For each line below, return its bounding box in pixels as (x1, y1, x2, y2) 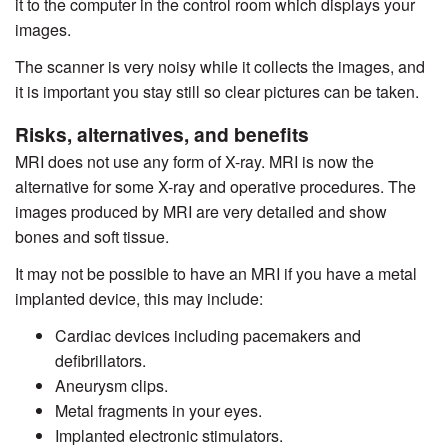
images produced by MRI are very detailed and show (15, 199, 387, 223)
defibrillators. (55, 348, 146, 372)
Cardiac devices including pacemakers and (55, 323, 361, 347)
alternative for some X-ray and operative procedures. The (15, 174, 416, 198)
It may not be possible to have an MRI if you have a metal (15, 261, 417, 285)
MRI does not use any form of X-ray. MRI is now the (15, 149, 374, 173)
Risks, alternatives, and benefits (15, 119, 309, 148)
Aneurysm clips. (55, 373, 168, 397)
